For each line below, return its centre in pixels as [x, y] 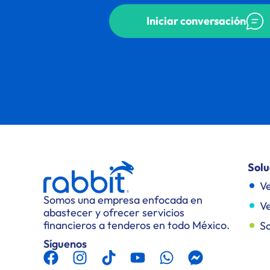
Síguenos [65, 243]
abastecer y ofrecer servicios [114, 212]
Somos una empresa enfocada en [123, 199]
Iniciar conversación [196, 21]
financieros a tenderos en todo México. [137, 225]
